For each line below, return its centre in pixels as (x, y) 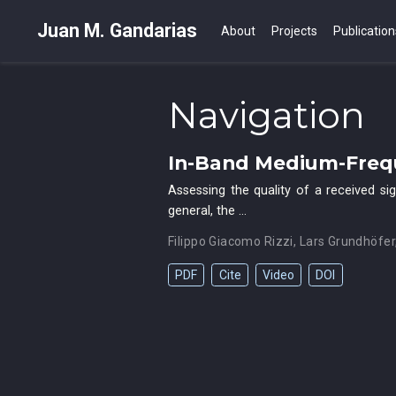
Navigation (267, 115)
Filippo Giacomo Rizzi (231, 241)
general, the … (207, 210)
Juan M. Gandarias (117, 30)
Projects (294, 30)
